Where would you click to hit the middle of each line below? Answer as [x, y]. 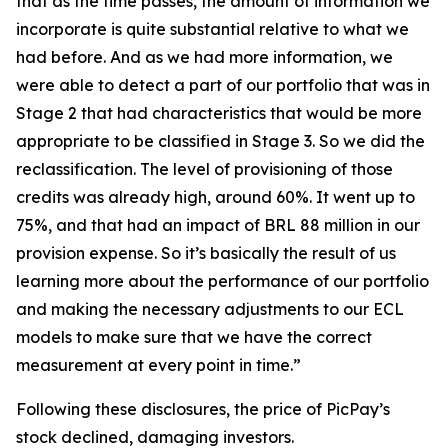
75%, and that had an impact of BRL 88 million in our [218, 225]
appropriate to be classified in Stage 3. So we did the [220, 141]
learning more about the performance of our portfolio [222, 281]
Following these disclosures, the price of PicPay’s [203, 409]
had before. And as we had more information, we [204, 57]
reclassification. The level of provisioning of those [204, 169]
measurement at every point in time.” [158, 365]
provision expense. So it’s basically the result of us [206, 253]
